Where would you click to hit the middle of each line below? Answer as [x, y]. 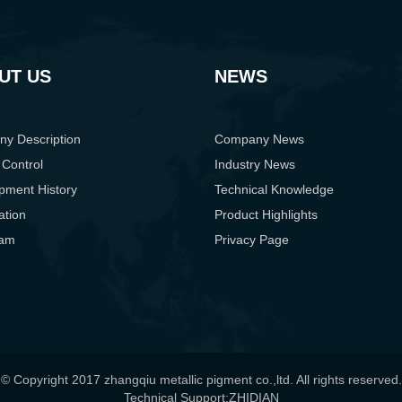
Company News [259, 140]
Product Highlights [266, 215]
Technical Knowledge [274, 190]
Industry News [255, 165]
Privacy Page [252, 240]
